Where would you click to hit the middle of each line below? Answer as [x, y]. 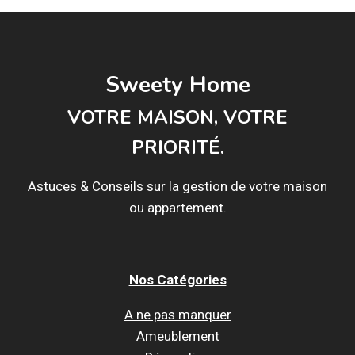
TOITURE [137, 19]
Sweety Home [177, 84]
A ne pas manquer [177, 314]
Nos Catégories [177, 279]
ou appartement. [177, 207]
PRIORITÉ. [177, 147]
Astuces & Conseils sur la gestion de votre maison [177, 186]
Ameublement [177, 336]
